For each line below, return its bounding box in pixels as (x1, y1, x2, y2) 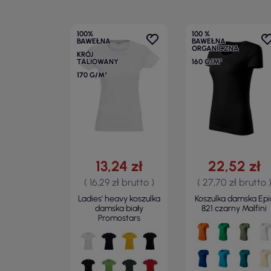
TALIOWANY (77, 57, 119, 66)
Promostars (98, 213, 140, 223)
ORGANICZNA (192, 44, 239, 53)
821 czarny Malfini (201, 203, 267, 214)
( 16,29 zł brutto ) (84, 177, 154, 188)
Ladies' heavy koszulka (78, 194, 160, 204)
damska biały (95, 203, 143, 214)
